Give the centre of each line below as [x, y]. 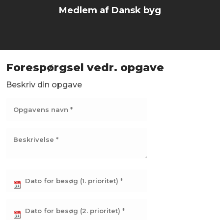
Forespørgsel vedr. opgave [85, 67]
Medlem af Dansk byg [110, 10]
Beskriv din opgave [44, 84]
